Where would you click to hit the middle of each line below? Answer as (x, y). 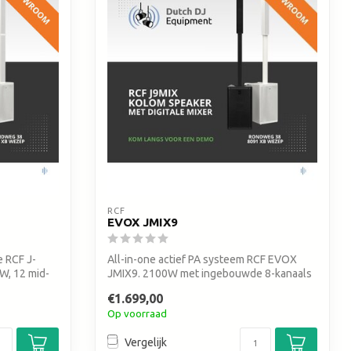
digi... (119, 288)
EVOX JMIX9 (143, 223)
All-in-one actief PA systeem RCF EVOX (202, 260)
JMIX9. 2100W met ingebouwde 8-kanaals (210, 274)
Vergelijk (146, 343)
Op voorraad (137, 313)
